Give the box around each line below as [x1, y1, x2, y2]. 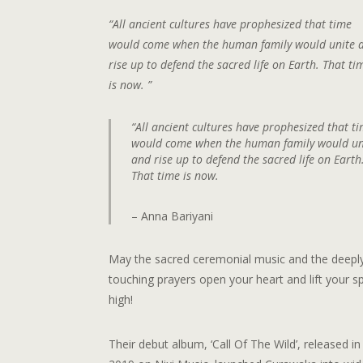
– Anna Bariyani [131, 207, 214, 224]
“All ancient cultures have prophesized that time [109, 15, 352, 32]
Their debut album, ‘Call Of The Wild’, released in [109, 335, 361, 352]
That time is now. [131, 167, 220, 183]
